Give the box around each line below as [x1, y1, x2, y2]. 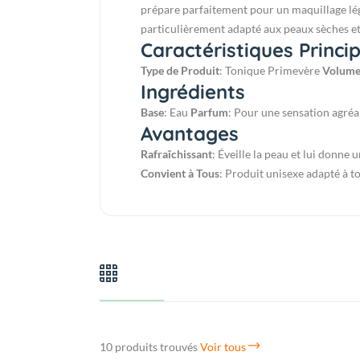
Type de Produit [141, 63, 219, 78]
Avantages [141, 121, 239, 146]
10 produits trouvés [100, 340, 198, 354]
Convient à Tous [141, 166, 219, 181]
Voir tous [200, 340, 248, 354]
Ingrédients [141, 80, 245, 104]
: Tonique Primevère [219, 63, 322, 78]
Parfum [190, 105, 228, 120]
